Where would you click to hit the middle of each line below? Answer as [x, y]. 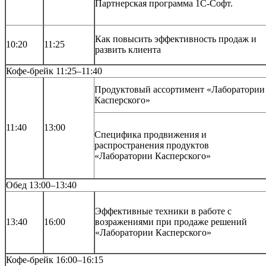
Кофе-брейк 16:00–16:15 [55, 259]
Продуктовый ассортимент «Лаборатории [180, 89]
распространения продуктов [152, 145]
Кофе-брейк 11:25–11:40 [54, 71]
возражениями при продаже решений [171, 221]
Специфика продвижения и [151, 134]
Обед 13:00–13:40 [41, 185]
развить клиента [128, 49]
